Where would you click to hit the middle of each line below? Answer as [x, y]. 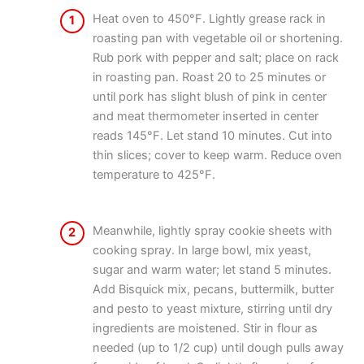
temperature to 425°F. [154, 175]
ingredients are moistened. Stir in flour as [205, 329]
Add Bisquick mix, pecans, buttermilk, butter [213, 290]
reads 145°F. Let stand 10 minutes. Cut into [212, 136]
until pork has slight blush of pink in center [209, 97]
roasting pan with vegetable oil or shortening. [217, 39]
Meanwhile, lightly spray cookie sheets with [212, 231]
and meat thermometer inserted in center [205, 117]
